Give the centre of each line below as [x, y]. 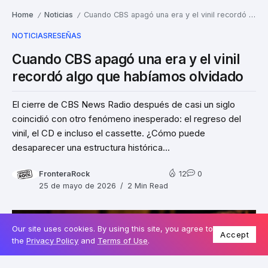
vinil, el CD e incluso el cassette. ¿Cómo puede [109, 133]
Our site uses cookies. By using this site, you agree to [112, 229]
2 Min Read [147, 186]
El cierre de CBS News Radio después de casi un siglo [124, 104]
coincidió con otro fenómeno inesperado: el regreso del [127, 118]
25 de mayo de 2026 [77, 186]
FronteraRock [64, 174]
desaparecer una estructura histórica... [91, 147]
